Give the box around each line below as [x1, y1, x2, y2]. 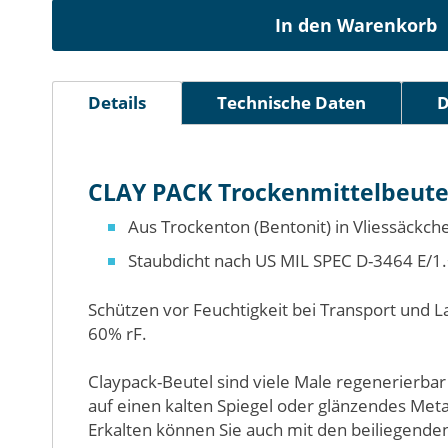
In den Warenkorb [274, 12, 437, 37]
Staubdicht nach [128, 248, 255, 272]
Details [88, 90, 146, 114]
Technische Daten [217, 90, 366, 114]
